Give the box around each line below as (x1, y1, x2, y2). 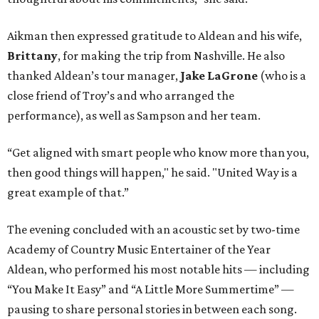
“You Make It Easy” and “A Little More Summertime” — (7, 282, 294, 297)
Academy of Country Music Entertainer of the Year (7, 242, 271, 257)
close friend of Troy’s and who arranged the (7, 88, 234, 103)
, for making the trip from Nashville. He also (58, 48, 285, 63)
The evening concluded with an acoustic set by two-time (7, 222, 300, 237)
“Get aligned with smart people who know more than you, (7, 145, 309, 160)
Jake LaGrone (180, 68, 258, 83)
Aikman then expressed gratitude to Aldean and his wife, (7, 28, 302, 43)
